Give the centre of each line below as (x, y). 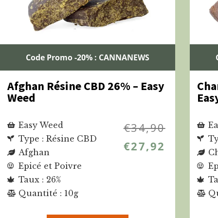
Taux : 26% (39, 179)
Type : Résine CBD (57, 138)
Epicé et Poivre (50, 166)
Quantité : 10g (48, 193)
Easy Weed (41, 125)
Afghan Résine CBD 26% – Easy (86, 86)
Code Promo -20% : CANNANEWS (88, 57)
